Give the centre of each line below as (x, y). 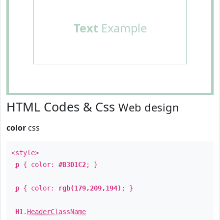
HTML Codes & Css (62, 107)
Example (122, 28)
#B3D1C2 (72, 165)
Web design (149, 107)
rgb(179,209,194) (90, 188)
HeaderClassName (56, 212)
